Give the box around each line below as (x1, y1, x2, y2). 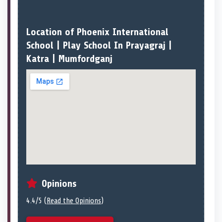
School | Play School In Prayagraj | (26, 40, 172, 52)
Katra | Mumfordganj (26, 53, 112, 65)
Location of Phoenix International (26, 26, 168, 38)
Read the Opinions (47, 196, 101, 205)
